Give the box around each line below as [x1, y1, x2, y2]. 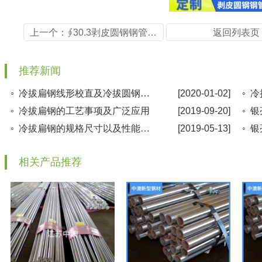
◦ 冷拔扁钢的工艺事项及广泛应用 [11, 106, 150, 116]
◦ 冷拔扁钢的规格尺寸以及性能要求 [140, 123, 150, 133]
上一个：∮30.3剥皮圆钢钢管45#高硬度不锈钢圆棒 [147, 27, 157, 37]
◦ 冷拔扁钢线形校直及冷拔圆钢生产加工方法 [140, 88, 150, 98]
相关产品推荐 [19, 156, 82, 168]
